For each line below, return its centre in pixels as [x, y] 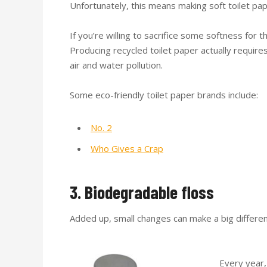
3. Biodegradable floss [142, 192]
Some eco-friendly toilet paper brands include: [164, 94]
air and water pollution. [116, 65]
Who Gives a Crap [127, 148]
